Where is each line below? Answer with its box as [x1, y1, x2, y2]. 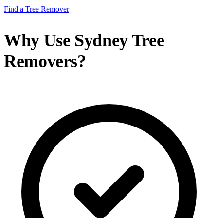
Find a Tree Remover [4, 5, 69, 14]
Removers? [4, 51, 86, 71]
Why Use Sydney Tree [4, 30, 164, 50]
